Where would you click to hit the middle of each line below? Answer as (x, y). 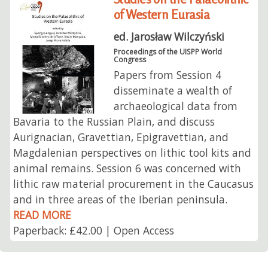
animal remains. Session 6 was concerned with (127, 168)
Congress (130, 60)
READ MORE (42, 215)
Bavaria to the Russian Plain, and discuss (114, 122)
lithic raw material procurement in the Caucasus (134, 184)
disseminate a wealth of (173, 91)
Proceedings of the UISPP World (167, 52)
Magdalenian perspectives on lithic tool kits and (133, 153)
